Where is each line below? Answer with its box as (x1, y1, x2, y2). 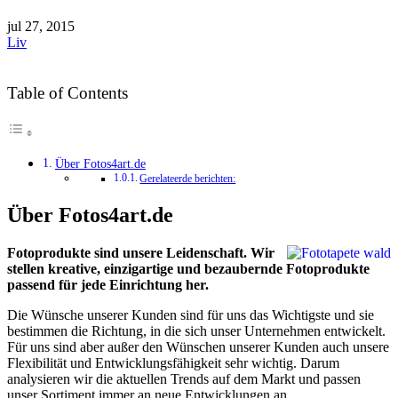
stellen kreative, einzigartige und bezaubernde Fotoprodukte (7, 260, 370, 276)
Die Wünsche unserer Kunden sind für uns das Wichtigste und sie (7, 306, 374, 322)
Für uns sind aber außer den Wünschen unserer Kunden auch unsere (7, 338, 389, 354)
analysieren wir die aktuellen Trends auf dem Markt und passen (7, 370, 361, 386)
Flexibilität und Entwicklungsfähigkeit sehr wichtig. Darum (7, 354, 339, 370)
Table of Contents (7, 83, 128, 102)
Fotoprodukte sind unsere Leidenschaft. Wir (7, 244, 275, 260)
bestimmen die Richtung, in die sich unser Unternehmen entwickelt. (7, 322, 386, 338)
